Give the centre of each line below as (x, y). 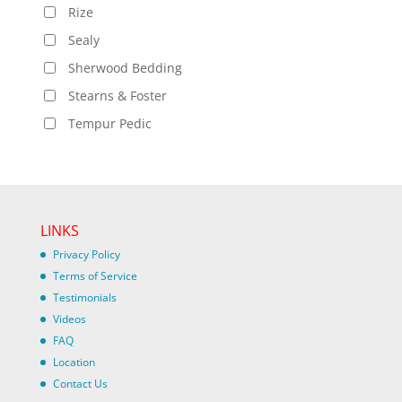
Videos (69, 319)
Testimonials (84, 298)
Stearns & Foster (117, 96)
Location (74, 363)
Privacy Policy (86, 255)
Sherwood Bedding (125, 68)
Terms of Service (95, 276)
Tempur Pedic (109, 124)
